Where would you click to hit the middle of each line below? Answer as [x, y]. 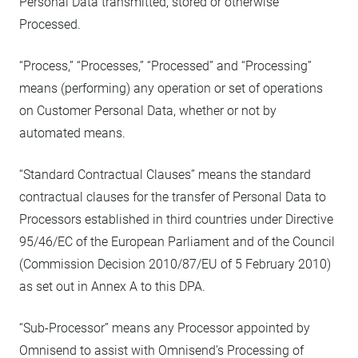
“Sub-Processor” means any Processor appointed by [165, 328]
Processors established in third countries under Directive [176, 219]
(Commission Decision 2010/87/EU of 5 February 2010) [175, 264]
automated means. [72, 133]
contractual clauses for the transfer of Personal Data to [173, 197]
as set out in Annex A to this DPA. [112, 286]
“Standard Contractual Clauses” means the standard [165, 175]
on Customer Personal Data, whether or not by [148, 111]
